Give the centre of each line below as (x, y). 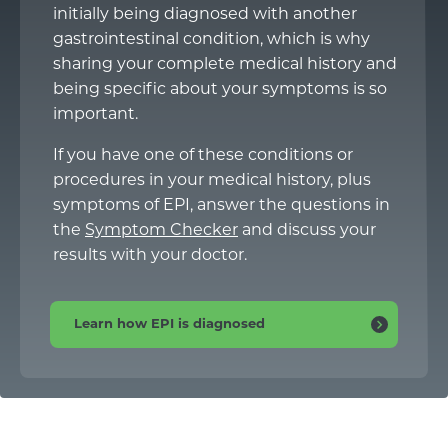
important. (95, 115)
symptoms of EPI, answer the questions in (221, 206)
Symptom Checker (161, 231)
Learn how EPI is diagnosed (169, 324)
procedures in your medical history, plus (212, 181)
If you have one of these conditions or (203, 156)
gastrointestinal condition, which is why (211, 40)
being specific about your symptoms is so (220, 90)
